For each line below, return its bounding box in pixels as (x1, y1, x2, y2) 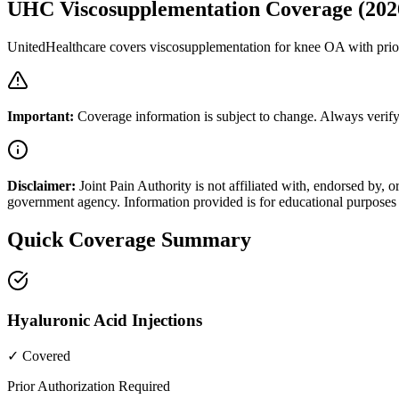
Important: (7, 108, 74, 124)
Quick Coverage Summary (7, 227, 251, 251)
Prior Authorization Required (7, 379, 170, 395)
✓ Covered (7, 348, 70, 364)
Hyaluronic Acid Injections (7, 311, 202, 330)
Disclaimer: (7, 177, 76, 193)
